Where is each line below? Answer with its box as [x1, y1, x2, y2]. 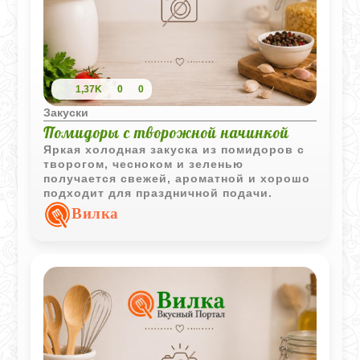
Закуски [43, 105, 89, 119]
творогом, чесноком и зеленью [43, 157, 244, 170]
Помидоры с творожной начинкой [43, 122, 290, 142]
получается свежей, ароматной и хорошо [43, 171, 311, 185]
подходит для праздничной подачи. [43, 186, 273, 199]
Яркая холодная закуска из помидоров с [43, 142, 305, 156]
